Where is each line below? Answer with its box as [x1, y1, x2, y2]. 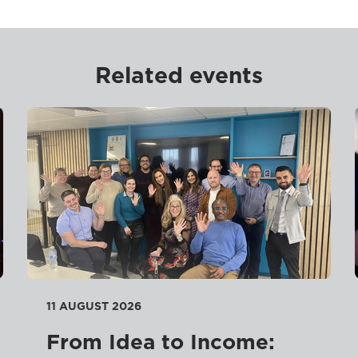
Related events [95, 62, 263, 89]
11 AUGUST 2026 [46, 300, 141, 313]
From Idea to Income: [46, 329, 275, 355]
